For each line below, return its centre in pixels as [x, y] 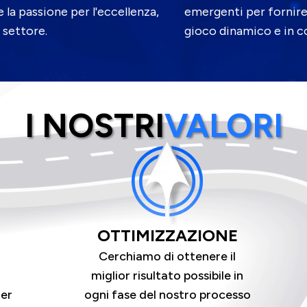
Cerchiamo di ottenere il [168, 256]
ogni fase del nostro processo [167, 294]
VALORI [223, 125]
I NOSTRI [94, 125]
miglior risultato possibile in [168, 275]
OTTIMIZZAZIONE [167, 235]
